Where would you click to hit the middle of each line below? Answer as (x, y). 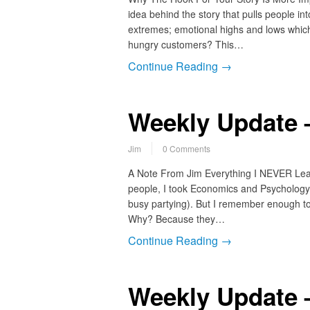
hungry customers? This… (185, 45)
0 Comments (186, 149)
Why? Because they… (176, 219)
